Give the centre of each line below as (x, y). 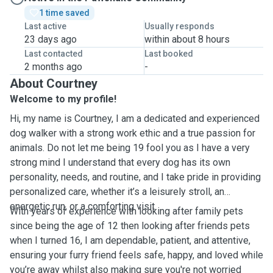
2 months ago (53, 67)
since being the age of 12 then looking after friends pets (130, 226)
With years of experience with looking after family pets (126, 211)
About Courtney (54, 83)
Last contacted (54, 54)
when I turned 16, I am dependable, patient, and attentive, (130, 240)
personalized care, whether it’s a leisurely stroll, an (117, 192)
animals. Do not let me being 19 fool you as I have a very (130, 148)
